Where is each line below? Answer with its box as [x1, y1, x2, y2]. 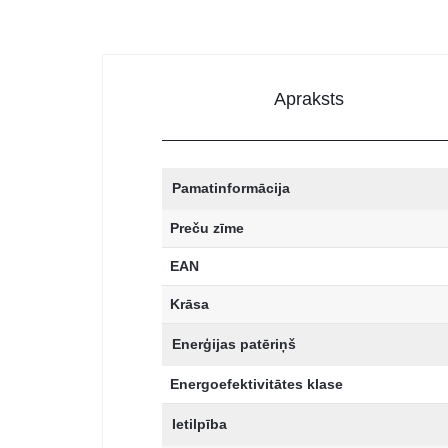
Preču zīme [170, 220, 244, 237]
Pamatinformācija [172, 180, 290, 197]
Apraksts [274, 89, 345, 110]
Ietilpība [172, 416, 227, 433]
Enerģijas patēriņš [172, 336, 296, 353]
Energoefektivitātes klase [170, 376, 343, 393]
